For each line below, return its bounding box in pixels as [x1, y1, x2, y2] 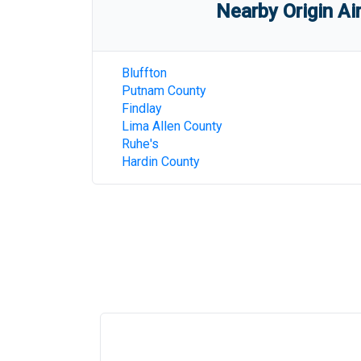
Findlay [122, 101, 162, 116]
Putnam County [122, 83, 206, 98]
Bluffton [122, 65, 167, 81]
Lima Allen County [122, 118, 222, 134]
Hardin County [122, 154, 200, 169]
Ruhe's [122, 136, 159, 151]
